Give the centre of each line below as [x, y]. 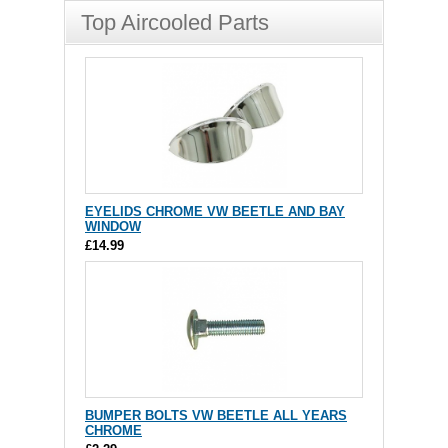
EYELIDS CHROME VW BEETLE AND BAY [215, 211]
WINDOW [113, 226]
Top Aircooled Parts [175, 22]
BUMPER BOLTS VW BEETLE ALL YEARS [216, 415]
